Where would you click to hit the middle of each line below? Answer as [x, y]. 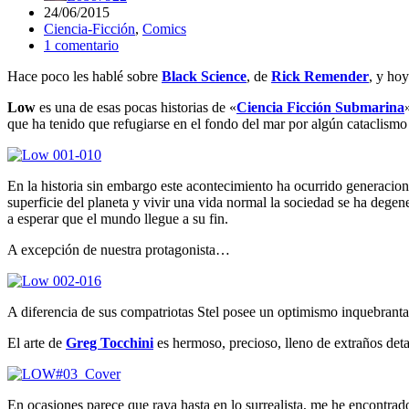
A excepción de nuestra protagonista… [119, 249]
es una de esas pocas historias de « [136, 107]
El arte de [37, 342]
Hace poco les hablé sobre [84, 76]
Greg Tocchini [110, 342]
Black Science [204, 76]
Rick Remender [320, 76]
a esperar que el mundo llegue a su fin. [118, 218]
